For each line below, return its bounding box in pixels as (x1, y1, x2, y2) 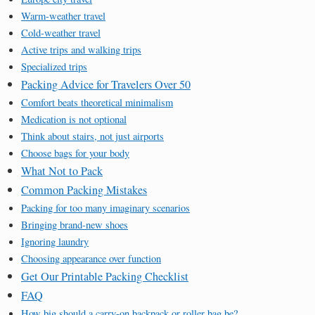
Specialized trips (21, 59, 87, 73)
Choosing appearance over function (21, 251, 161, 265)
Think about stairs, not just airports (21, 129, 164, 143)
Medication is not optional (21, 112, 127, 126)
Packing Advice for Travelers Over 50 (21, 76, 191, 92)
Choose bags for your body (21, 146, 129, 160)
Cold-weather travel (21, 25, 101, 39)
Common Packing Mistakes (21, 181, 147, 198)
